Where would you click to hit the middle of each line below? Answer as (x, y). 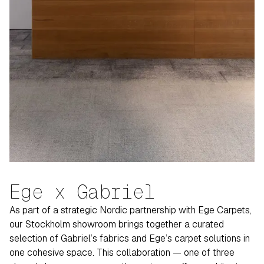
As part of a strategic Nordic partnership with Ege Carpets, (131, 210)
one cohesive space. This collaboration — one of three (122, 253)
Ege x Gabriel (82, 192)
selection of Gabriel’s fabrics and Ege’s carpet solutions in (130, 238)
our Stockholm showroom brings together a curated (117, 224)
